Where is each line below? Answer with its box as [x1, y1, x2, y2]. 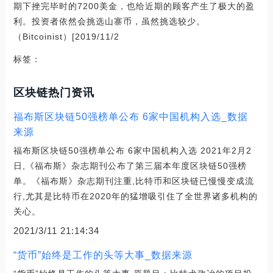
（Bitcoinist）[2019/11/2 [13, 31, 119, 41]
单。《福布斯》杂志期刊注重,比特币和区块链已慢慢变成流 [13, 175, 254, 186]
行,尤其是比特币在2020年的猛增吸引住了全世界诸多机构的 [13, 191, 258, 201]
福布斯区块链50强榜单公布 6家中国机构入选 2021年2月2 [13, 145, 252, 155]
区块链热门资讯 [13, 86, 94, 99]
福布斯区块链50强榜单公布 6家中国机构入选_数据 [13, 111, 248, 122]
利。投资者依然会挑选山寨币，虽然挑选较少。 [13, 16, 205, 26]
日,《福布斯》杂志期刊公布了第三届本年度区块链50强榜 [13, 160, 247, 171]
